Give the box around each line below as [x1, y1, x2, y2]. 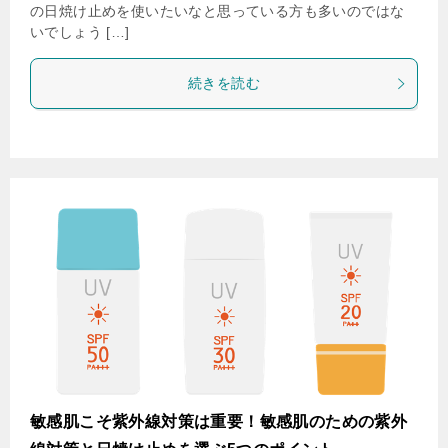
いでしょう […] [30, 24, 130, 40]
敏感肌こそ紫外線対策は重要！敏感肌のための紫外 [30, 413, 408, 430]
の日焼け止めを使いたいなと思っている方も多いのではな [30, 3, 405, 19]
